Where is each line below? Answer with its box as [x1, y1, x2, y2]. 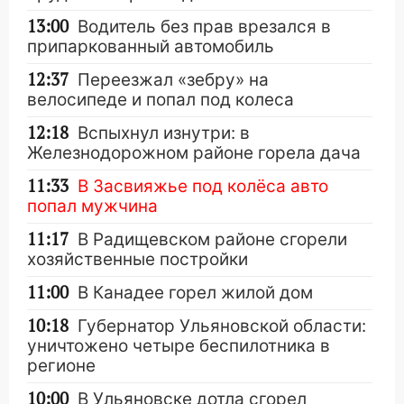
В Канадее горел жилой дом [78, 281, 313, 303]
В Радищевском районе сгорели [78, 228, 347, 250]
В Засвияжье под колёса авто [78, 175, 328, 197]
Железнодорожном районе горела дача [27, 142, 361, 163]
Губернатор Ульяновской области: [78, 315, 366, 336]
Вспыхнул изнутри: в [78, 122, 250, 143]
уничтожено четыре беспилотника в [27, 335, 330, 356]
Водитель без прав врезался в [78, 15, 331, 37]
